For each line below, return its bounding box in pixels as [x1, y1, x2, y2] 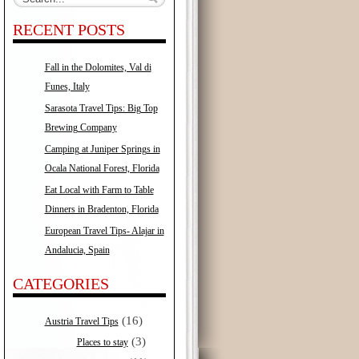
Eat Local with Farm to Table [44, 184, 154, 196]
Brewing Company [44, 121, 117, 135]
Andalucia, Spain [44, 244, 110, 257]
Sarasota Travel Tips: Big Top [44, 102, 158, 114]
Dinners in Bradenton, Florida [44, 203, 159, 216]
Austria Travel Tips [44, 315, 119, 327]
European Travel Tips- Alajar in [44, 224, 164, 236]
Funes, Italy [44, 80, 90, 94]
